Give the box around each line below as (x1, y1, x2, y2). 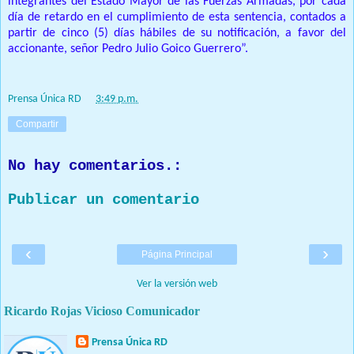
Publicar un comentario (8, 191, 199, 209)
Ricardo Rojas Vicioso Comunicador (4, 303, 200, 318)
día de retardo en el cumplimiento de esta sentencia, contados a (8, 11, 346, 24)
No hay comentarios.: (8, 156, 182, 175)
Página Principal (141, 248, 213, 260)
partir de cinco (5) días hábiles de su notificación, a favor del (8, 27, 346, 40)
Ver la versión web (137, 277, 217, 290)
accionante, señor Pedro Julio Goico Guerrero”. (8, 43, 248, 56)
